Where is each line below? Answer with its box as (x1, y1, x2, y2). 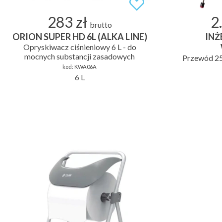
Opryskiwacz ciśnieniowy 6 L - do (23, 42, 136, 52)
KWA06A (74, 63, 97, 70)
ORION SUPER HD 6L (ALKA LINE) (12, 31, 147, 42)
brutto (90, 20, 112, 29)
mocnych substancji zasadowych (24, 51, 135, 61)
